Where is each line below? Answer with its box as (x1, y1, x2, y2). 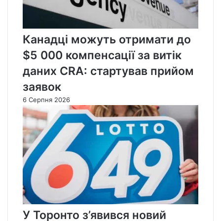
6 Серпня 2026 (23, 95, 70, 104)
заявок (23, 79, 61, 94)
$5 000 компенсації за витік (23, 48, 182, 62)
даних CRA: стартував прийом (23, 64, 194, 78)
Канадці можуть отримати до (23, 32, 191, 46)
